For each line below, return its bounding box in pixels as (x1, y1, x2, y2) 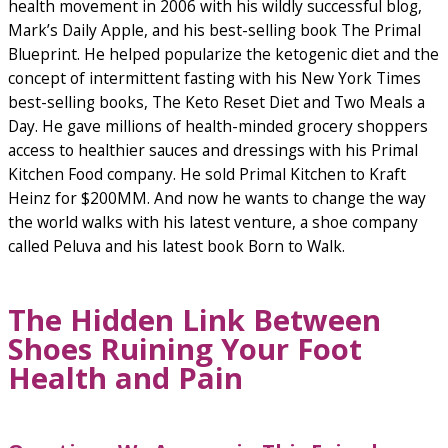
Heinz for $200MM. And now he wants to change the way (8, 187, 426, 210)
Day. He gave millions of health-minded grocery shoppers (8, 115, 428, 138)
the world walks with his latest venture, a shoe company (8, 211, 418, 234)
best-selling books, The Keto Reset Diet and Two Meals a (8, 91, 425, 114)
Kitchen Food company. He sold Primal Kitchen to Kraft (8, 163, 406, 186)
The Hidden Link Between (8, 299, 381, 340)
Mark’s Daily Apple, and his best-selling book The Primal (8, 19, 421, 42)
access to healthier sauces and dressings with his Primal (8, 139, 418, 162)
